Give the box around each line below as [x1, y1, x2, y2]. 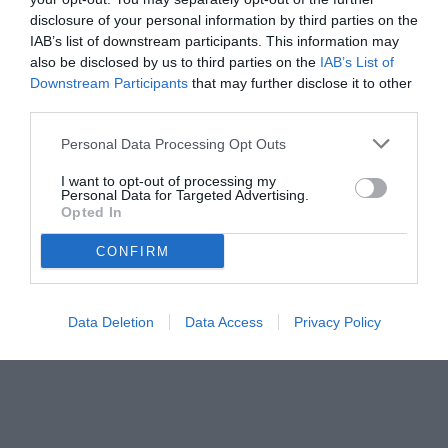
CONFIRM [95, 243, 170, 259]
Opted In [61, 204, 123, 220]
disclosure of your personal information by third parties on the [30, 12, 418, 28]
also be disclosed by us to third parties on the [30, 54, 320, 70]
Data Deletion [67, 314, 154, 330]
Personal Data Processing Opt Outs [61, 135, 286, 152]
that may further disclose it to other [188, 75, 412, 91]
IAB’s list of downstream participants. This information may [30, 33, 399, 49]
